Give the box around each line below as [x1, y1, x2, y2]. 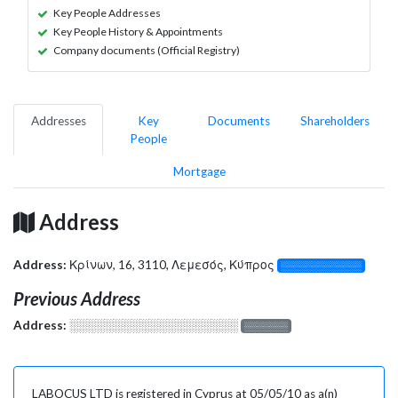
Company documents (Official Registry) [53, 43, 240, 57]
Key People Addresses [53, 5, 161, 20]
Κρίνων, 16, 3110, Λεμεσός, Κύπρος [69, 257, 277, 272]
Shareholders [300, 113, 370, 128]
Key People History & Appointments [53, 24, 223, 38]
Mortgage [172, 163, 226, 179]
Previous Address [13, 287, 140, 309]
